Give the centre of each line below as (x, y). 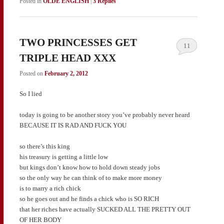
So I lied (30, 94)
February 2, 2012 (66, 73)
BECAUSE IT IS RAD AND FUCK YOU (73, 125)
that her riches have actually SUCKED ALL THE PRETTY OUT (105, 209)
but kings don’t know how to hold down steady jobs (89, 167)
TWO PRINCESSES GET (78, 42)
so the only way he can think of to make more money (90, 178)
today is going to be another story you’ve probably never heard (104, 115)
